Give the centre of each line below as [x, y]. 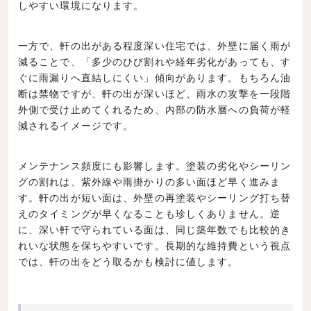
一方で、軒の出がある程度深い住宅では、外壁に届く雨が [155, 45]
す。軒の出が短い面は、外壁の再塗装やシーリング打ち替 [155, 197]
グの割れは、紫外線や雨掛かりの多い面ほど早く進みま [149, 181]
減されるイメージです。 [76, 125]
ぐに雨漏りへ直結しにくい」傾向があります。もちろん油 [155, 77]
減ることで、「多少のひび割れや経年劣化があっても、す [155, 61]
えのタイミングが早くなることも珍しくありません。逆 [149, 213]
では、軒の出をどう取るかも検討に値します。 [128, 261]
